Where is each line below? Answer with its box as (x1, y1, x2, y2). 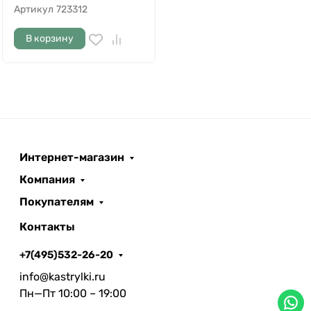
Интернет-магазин (19, 151, 124, 164)
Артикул (14, 3, 53, 15)
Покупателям (19, 195, 94, 208)
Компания (19, 173, 75, 186)
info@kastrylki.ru (19, 270, 106, 283)
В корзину (26, 33, 74, 44)
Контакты (19, 220, 75, 233)
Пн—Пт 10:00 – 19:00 (19, 287, 126, 300)
